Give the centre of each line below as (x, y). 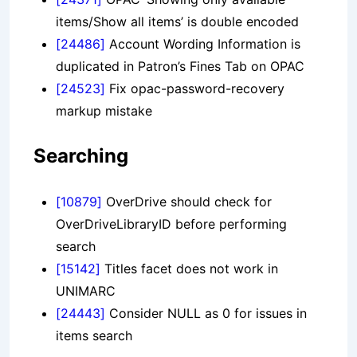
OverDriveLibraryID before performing (171, 224)
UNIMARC (86, 291)
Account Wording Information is (203, 44)
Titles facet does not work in (189, 269)
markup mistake (104, 111)
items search (94, 336)
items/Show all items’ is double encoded (177, 22)
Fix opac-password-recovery (195, 89)
